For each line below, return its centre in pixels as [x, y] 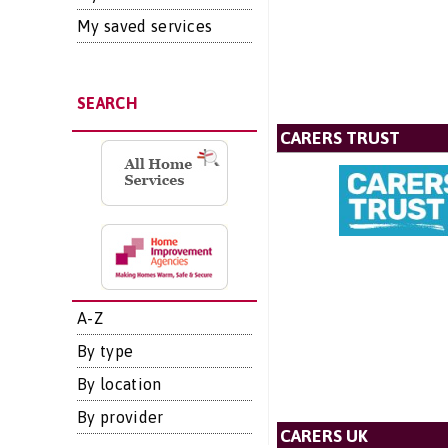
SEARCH [107, 103]
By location [119, 384]
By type [105, 351]
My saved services [145, 26]
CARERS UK [323, 436]
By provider [120, 417]
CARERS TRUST [339, 138]
